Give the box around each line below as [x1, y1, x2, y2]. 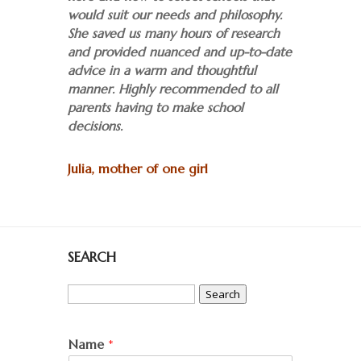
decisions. [68, 118, 122, 135]
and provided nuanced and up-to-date [68, 44, 292, 60]
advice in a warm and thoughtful [68, 63, 256, 79]
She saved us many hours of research [68, 26, 280, 42]
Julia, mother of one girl [68, 161, 208, 177]
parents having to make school [68, 100, 243, 116]
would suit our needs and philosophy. [68, 7, 282, 23]
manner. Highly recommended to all [68, 81, 278, 98]
